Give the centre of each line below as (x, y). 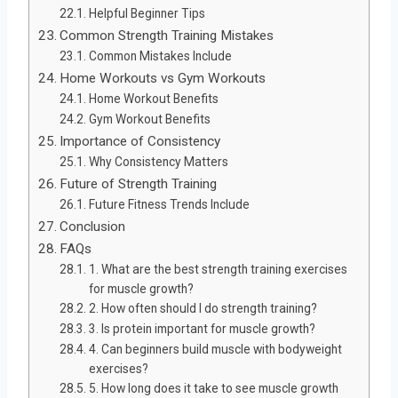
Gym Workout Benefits (149, 119)
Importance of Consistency (140, 141)
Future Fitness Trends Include (169, 204)
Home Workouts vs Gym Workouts (163, 78)
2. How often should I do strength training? (203, 308)
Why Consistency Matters (158, 161)
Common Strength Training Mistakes (167, 35)
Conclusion (93, 226)
